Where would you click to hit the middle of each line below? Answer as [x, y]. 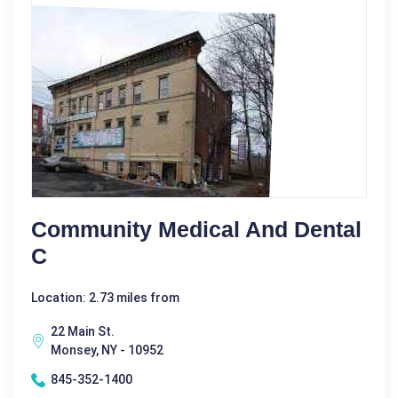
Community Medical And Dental [196, 230]
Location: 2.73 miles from [105, 298]
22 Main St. [83, 332]
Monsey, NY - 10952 [107, 350]
